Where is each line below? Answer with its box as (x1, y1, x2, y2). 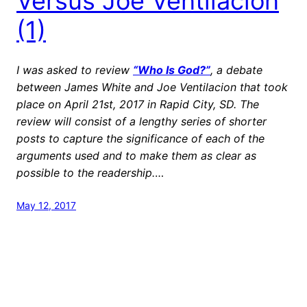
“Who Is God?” (133, 62, 210, 77)
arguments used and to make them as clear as (16, 148, 256, 162)
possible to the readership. (16, 165, 155, 180)
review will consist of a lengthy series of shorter (16, 114, 267, 128)
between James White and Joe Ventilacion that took (16, 79, 288, 94)
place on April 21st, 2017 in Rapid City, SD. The (16, 97, 259, 111)
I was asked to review (16, 62, 133, 77)
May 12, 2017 (16, 199, 76, 211)
